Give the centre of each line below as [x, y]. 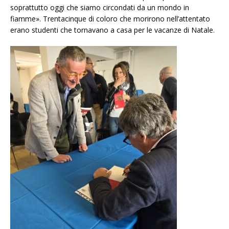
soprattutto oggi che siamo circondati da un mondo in [100, 8]
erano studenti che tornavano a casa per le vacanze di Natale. [112, 30]
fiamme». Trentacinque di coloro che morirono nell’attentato [110, 19]
